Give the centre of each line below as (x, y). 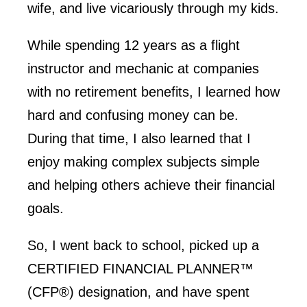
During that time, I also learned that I (139, 138)
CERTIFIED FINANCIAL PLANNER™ (140, 269)
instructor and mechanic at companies (143, 69)
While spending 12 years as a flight (134, 45)
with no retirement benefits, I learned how (153, 92)
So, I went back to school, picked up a (143, 245)
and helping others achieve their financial (151, 185)
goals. (46, 208)
